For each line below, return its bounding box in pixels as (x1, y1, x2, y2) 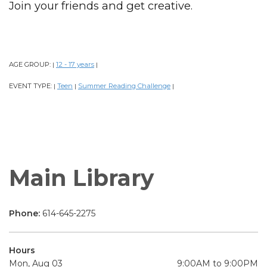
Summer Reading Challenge (78, 81, 170, 90)
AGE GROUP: (9, 60, 52, 69)
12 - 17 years (56, 60, 94, 69)
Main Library (9, 164, 154, 191)
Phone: (9, 207, 42, 219)
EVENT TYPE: (9, 81, 54, 90)
